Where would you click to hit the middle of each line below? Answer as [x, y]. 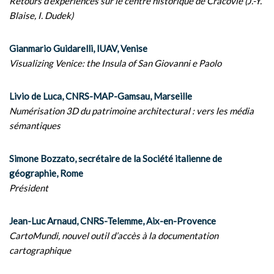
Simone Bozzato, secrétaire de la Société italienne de [116, 158]
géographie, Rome [46, 173]
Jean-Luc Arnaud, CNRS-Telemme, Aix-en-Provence [113, 221]
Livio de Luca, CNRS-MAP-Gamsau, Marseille [101, 96]
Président [29, 188]
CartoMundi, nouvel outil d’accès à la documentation [114, 235]
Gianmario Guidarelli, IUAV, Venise [78, 48]
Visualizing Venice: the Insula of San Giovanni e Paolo [115, 63]
